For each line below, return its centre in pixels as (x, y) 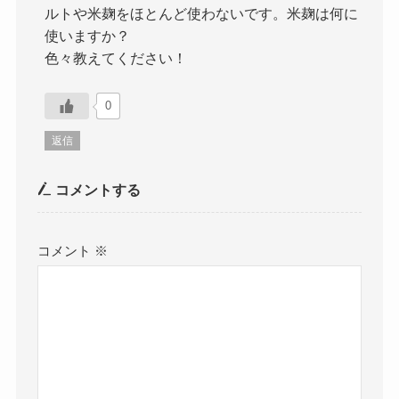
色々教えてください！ (116, 57)
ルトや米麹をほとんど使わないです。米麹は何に (202, 13)
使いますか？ (88, 35)
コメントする (97, 189)
